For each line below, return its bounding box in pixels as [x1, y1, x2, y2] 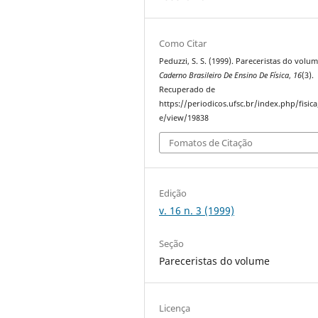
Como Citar [159, 36, 207, 50]
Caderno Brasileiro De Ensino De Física [159, 70, 290, 80]
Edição [159, 187, 187, 200]
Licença [159, 301, 191, 314]
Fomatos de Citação [169, 136, 253, 150]
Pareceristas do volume [159, 253, 270, 268]
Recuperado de [159, 84, 216, 94]
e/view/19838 [159, 112, 209, 123]
